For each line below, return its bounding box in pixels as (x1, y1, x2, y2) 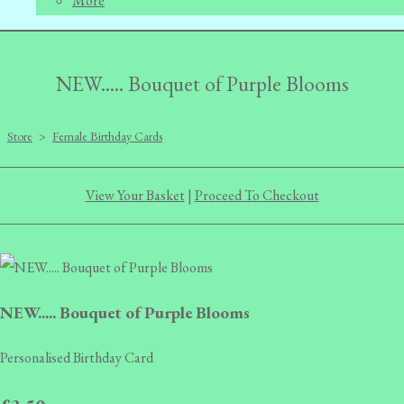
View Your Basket (85, 186, 185, 205)
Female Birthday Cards (52, 128, 162, 144)
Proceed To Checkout (194, 186, 319, 205)
